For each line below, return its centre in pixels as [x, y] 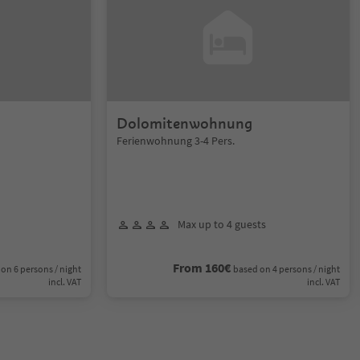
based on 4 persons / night [286, 269]
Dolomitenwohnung [185, 123]
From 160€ [201, 268]
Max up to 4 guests [222, 224]
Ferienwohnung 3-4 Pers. [176, 141]
